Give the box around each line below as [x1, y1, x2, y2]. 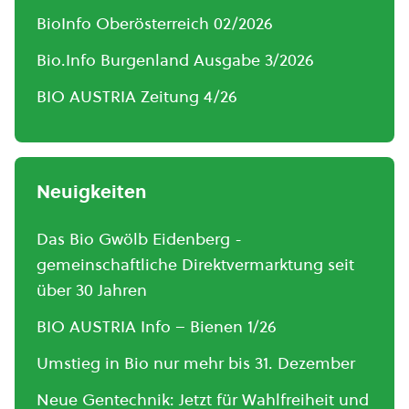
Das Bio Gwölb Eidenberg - [37, 227, 242, 250]
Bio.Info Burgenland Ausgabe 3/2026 [37, 48, 314, 71]
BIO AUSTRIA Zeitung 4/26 [37, 85, 237, 108]
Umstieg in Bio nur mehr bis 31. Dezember [37, 351, 355, 374]
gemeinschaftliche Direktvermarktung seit [37, 253, 354, 276]
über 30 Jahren [37, 278, 147, 301]
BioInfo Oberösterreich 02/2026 [37, 12, 273, 35]
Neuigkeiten [37, 179, 147, 204]
